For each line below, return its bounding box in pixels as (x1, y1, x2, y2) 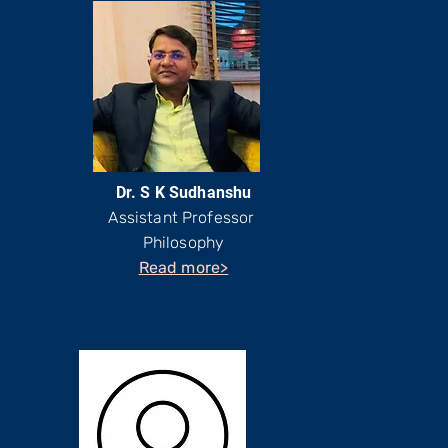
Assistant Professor (108, 208, 259, 227)
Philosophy (142, 233, 225, 252)
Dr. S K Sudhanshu (115, 183, 252, 202)
